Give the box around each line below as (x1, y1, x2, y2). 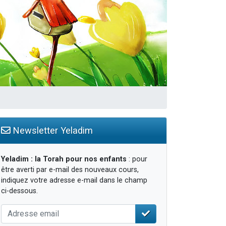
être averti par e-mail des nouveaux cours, (1, 165, 139, 174)
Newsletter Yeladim (10, 125, 93, 136)
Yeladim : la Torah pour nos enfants (1, 154, 127, 163)
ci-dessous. (1, 186, 38, 195)
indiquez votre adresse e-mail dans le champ (1, 176, 147, 185)
